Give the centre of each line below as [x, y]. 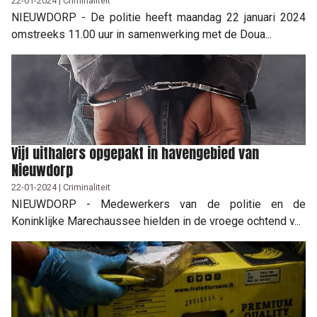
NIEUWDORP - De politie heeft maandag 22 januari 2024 [158, 17]
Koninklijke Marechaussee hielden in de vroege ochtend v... [156, 221]
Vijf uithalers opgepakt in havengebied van [135, 153]
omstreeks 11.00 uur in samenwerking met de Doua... [142, 34]
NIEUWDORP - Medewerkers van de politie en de [158, 204]
